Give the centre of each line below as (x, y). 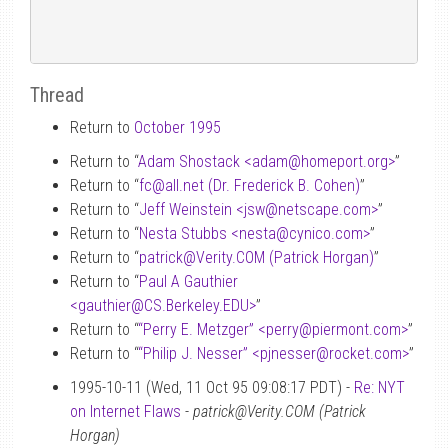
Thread (57, 95)
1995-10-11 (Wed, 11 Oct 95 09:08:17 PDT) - (212, 387)
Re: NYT (379, 387)
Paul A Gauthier (188, 281)
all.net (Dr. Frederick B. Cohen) (262, 185)
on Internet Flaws (125, 411)
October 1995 (177, 127)
